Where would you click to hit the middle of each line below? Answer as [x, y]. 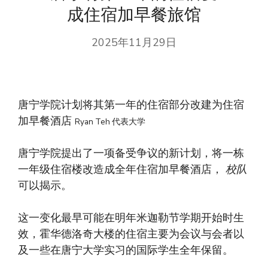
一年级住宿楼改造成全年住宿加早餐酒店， [122, 170]
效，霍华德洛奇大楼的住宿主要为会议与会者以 [131, 234]
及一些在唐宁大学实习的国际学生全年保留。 [126, 250]
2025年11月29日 [134, 43]
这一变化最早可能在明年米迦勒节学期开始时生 [131, 218]
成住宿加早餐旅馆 [134, 15]
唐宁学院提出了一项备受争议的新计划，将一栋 [131, 153]
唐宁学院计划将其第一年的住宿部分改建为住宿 [131, 105]
